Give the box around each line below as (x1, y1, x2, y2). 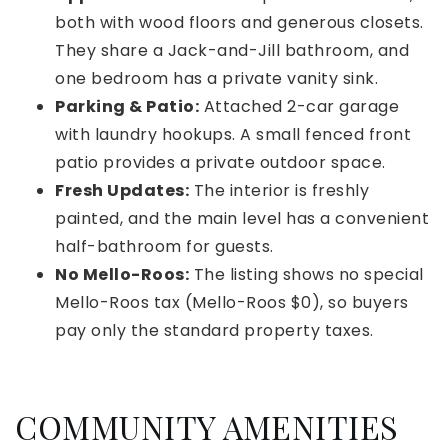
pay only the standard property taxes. (55, 319, 374, 343)
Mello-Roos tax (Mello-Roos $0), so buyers (55, 291, 409, 315)
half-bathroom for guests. (55, 235, 274, 259)
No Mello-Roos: (55, 263, 189, 287)
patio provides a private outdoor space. (55, 151, 386, 175)
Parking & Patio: (55, 95, 199, 119)
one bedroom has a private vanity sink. (55, 67, 378, 91)
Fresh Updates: (55, 179, 189, 203)
